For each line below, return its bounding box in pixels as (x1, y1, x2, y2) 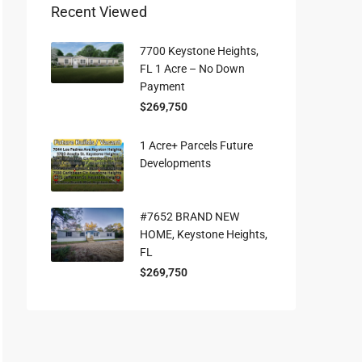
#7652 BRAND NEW (140, 209, 239, 223)
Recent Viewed (51, 3, 147, 21)
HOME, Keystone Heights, (140, 227, 267, 241)
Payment (140, 80, 185, 94)
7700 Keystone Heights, (140, 44, 259, 58)
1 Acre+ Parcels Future (140, 139, 253, 153)
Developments (140, 157, 211, 170)
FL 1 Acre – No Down (140, 62, 245, 76)
